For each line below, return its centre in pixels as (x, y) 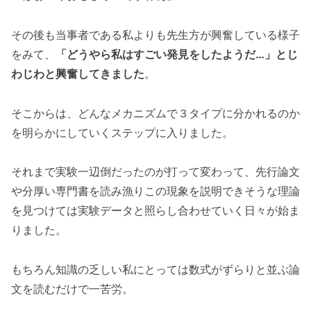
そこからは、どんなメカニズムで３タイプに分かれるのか (155, 113)
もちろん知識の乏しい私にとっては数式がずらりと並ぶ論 (155, 270)
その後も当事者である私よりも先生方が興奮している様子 (155, 34)
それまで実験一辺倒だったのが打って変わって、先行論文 (155, 172)
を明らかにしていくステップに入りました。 (122, 132)
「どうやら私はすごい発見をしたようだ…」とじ (177, 54)
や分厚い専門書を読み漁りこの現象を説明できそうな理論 (155, 191)
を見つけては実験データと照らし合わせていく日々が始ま (155, 211)
